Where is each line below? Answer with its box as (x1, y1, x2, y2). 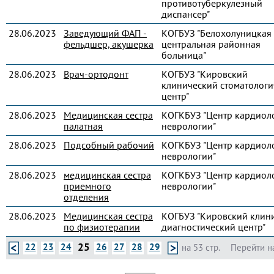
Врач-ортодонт (64, 68, 128, 80)
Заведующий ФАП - (64, 27, 147, 39)
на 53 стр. (182, 242, 220, 253)
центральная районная (161, 38, 261, 50)
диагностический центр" (161, 221, 265, 233)
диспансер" (161, 8, 210, 20)
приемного (64, 180, 111, 192)
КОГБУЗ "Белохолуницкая (161, 27, 272, 39)
